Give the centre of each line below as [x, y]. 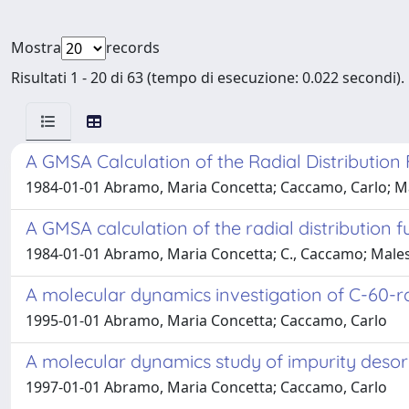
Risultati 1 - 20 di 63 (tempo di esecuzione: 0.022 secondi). [208, 78]
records [133, 47]
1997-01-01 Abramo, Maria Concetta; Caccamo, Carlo [206, 387]
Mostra [36, 47]
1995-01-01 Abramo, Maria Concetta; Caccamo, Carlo [206, 320]
